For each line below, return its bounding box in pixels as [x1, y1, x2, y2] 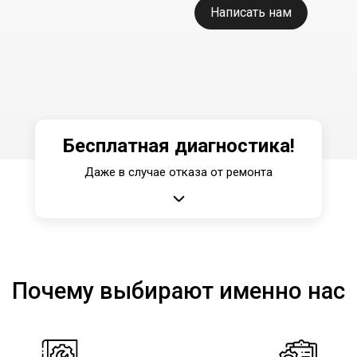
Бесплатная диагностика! [62, 134, 295, 157]
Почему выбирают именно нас [12, 277, 345, 304]
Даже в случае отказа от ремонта [84, 164, 273, 179]
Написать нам [210, 5, 292, 21]
